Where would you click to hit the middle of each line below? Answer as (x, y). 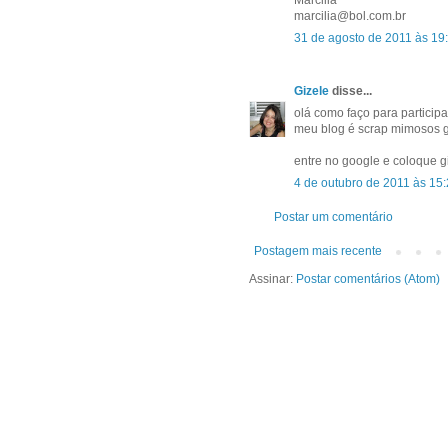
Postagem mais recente (318, 251)
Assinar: (272, 279)
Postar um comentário (333, 217)
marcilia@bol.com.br (350, 16)
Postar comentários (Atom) (368, 279)
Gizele (311, 91)
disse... (350, 91)
